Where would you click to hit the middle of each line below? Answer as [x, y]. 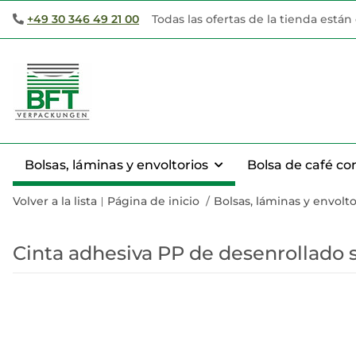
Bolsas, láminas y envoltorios [116, 165]
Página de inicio [153, 201]
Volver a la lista [55, 201]
